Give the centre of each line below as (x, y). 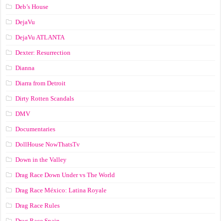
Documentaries (36, 129)
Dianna (25, 68)
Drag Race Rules (38, 206)
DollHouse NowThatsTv (48, 145)
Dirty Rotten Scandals (45, 99)
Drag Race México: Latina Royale (61, 190)
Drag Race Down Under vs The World (65, 175)
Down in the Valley (41, 160)
